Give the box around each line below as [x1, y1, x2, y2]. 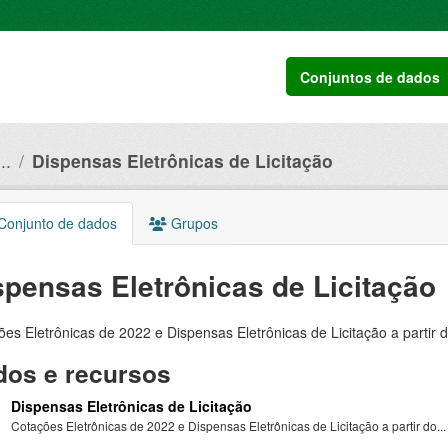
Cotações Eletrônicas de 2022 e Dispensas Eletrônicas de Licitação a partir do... [10, 417, 446, 434]
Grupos [166, 213, 218, 233]
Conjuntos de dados [300, 66, 441, 87]
